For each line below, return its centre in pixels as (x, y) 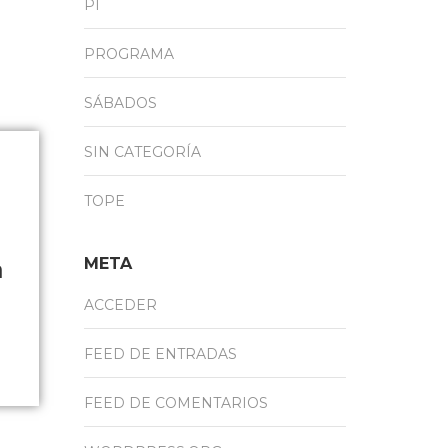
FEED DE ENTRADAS (160, 353)
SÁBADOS (120, 102)
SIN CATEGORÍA (142, 151)
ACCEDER (120, 304)
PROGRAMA (128, 53)
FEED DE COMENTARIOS (175, 402)
